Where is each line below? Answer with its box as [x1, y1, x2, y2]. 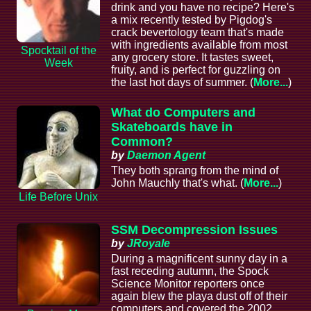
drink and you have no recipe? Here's [111, 1, 294, 14]
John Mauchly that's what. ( [111, 177, 244, 190]
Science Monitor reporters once [111, 278, 264, 290]
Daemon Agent [127, 149, 205, 162]
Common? [111, 135, 173, 149]
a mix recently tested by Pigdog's [111, 14, 272, 26]
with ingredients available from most [111, 39, 287, 51]
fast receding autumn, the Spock [111, 265, 269, 278]
